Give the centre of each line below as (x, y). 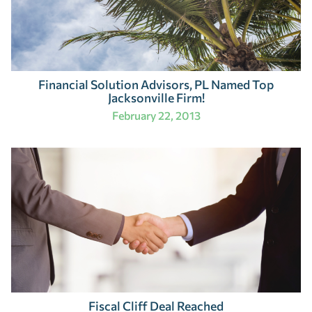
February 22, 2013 (156, 116)
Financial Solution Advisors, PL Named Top (156, 85)
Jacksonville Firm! (156, 98)
